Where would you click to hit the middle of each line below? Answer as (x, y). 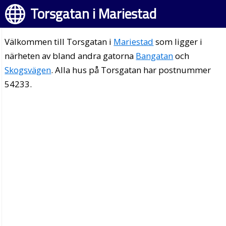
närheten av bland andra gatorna (70, 56)
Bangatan (155, 56)
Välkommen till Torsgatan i (59, 42)
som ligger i (178, 42)
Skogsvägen (28, 70)
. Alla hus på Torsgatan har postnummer (131, 70)
